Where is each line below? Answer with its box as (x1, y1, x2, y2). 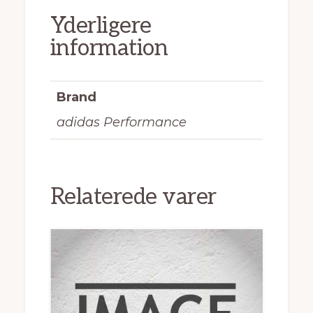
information (50, 35, 168, 62)
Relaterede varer (50, 183, 217, 210)
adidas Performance (56, 115, 187, 131)
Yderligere (50, 13, 152, 40)
